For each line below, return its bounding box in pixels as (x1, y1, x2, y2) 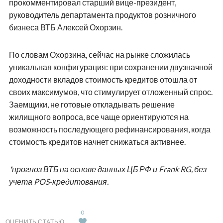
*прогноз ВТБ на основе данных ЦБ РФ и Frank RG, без (8, 164, 207, 174)
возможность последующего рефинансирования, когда (8, 124, 211, 134)
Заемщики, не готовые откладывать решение (8, 99, 175, 109)
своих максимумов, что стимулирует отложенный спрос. (8, 87, 213, 97)
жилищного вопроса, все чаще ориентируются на (8, 111, 189, 121)
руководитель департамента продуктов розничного (8, 9, 196, 19)
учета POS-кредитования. (8, 176, 109, 186)
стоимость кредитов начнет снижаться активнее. (8, 136, 186, 146)
